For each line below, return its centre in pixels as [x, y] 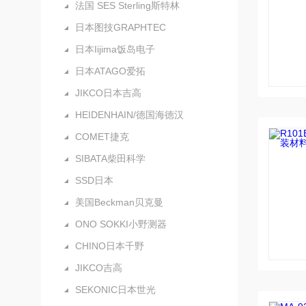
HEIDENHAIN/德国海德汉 [129, 115]
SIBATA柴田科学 [110, 158]
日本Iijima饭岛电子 [115, 49]
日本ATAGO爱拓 [110, 71]
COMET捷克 [102, 137]
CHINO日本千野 [110, 246]
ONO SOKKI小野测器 [121, 224]
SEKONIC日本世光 [115, 290]
